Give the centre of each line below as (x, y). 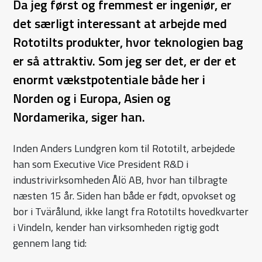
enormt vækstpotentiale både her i (109, 80)
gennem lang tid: (50, 243)
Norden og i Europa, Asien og (92, 99)
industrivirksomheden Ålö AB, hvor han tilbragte (120, 180)
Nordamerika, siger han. (79, 117)
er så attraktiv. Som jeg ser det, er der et (125, 61)
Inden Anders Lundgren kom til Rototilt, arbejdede (124, 149)
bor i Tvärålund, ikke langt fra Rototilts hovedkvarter (131, 212)
